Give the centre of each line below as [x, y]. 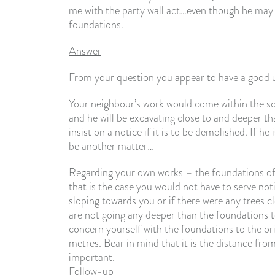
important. [92, 257]
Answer [85, 51]
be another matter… [111, 146]
